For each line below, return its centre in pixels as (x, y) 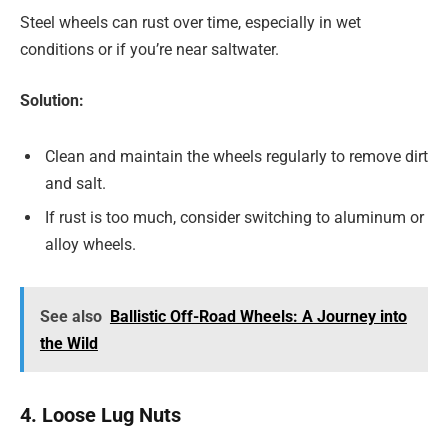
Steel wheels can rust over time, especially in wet (190, 22)
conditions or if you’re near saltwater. (149, 49)
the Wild (68, 343)
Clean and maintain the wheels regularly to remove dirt (236, 156)
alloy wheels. (90, 244)
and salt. (75, 183)
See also (70, 316)
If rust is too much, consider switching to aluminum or (234, 217)
